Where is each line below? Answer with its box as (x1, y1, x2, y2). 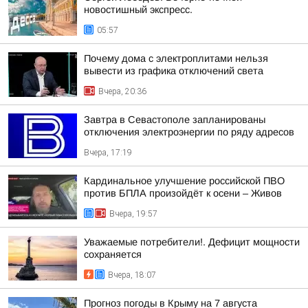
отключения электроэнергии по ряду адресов (84, 126, 294, 137)
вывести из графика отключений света (84, 65, 263, 76)
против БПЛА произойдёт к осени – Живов (84, 188, 282, 199)
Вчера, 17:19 (84, 148, 132, 157)
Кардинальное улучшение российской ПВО (84, 175, 285, 186)
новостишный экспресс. (84, 4, 192, 15)
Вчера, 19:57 (109, 209, 157, 219)
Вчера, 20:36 (98, 87, 146, 96)
